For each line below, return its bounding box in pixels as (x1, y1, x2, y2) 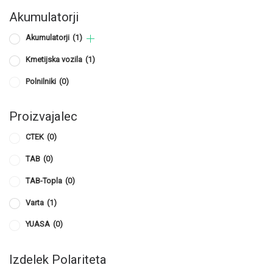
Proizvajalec (9, 109, 77, 124)
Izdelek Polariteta (9, 252, 107, 267)
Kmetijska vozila (26, 55, 84, 65)
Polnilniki (26, 76, 58, 86)
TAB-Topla (26, 175, 64, 185)
